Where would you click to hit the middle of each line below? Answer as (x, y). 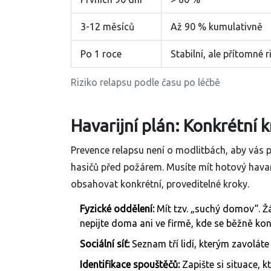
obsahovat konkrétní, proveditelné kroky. (160, 184)
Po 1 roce (101, 54)
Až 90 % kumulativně (217, 27)
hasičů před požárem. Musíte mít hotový (160, 167)
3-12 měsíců (107, 27)
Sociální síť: (105, 244)
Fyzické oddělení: (117, 209)
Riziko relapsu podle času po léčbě (145, 83)
